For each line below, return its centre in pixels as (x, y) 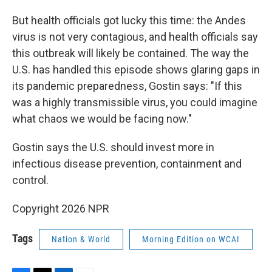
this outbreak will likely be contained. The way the (131, 53)
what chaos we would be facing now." (102, 119)
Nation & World (81, 239)
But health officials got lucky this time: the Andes (129, 20)
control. (30, 180)
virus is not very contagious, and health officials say (135, 37)
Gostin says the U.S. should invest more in (113, 147)
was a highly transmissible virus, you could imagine (135, 102)
